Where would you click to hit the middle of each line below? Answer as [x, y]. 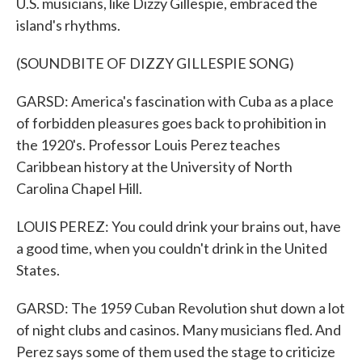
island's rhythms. [68, 25]
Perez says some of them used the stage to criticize [176, 351]
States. [38, 270]
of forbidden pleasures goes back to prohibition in [171, 123]
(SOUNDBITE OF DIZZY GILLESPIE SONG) [155, 63]
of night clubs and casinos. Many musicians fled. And [179, 330]
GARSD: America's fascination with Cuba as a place [175, 101]
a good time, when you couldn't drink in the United [172, 248]
